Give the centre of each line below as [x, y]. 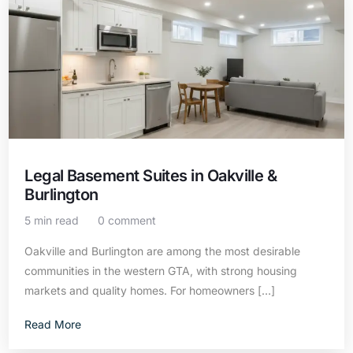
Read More [53, 324]
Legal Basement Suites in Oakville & [151, 176]
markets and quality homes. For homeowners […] [150, 290]
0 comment [127, 220]
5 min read [52, 220]
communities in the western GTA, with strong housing [161, 271]
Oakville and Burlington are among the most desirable [163, 251]
